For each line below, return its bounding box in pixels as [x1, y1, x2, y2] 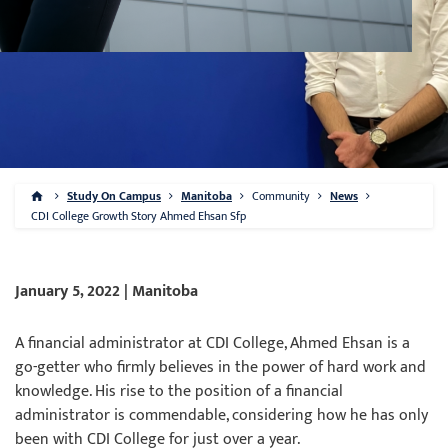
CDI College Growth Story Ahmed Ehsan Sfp [31, 206, 246, 226]
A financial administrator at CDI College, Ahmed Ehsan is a [15, 330, 410, 357]
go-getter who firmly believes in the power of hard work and [15, 354, 426, 381]
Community [252, 186, 310, 206]
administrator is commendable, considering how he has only [15, 402, 428, 429]
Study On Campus [67, 186, 161, 206]
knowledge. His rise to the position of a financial [15, 378, 343, 405]
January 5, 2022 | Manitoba [15, 278, 198, 305]
